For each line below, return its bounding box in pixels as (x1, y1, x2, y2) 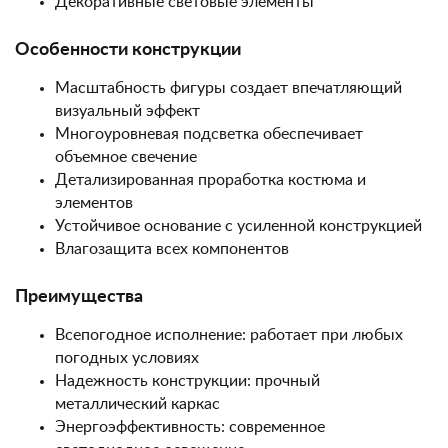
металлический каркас (55, 396, 220, 412)
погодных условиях (55, 350, 199, 366)
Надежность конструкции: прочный (55, 373, 320, 389)
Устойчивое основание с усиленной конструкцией (55, 218, 422, 234)
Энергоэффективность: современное (55, 419, 325, 435)
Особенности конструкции (15, 41, 241, 59)
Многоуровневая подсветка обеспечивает (55, 126, 363, 142)
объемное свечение (55, 149, 197, 165)
